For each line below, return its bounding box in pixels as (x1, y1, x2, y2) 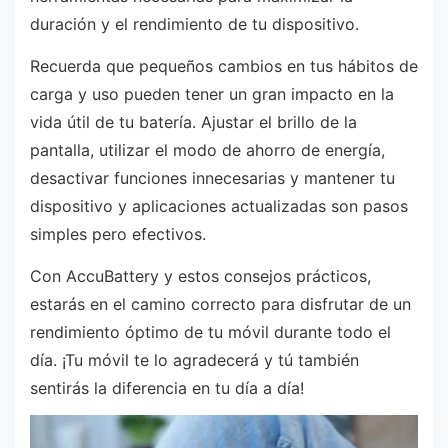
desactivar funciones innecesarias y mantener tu (30, 167, 395, 188)
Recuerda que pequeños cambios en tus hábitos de (30, 55, 418, 76)
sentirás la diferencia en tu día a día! (30, 377, 304, 398)
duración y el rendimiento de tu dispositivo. (30, 14, 359, 35)
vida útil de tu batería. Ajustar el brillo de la (30, 111, 357, 132)
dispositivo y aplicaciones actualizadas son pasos (30, 195, 408, 216)
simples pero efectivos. (30, 223, 206, 244)
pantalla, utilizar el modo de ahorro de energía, (30, 139, 385, 160)
